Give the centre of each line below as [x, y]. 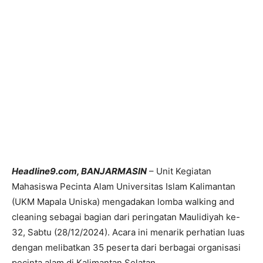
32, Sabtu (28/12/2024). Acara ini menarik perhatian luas [128, 232]
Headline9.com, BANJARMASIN [79, 171]
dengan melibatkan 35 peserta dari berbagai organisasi [126, 248]
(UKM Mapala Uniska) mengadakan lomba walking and [123, 202]
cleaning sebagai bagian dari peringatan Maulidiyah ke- [126, 217]
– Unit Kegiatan [179, 171]
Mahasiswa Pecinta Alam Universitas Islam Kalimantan [124, 187]
